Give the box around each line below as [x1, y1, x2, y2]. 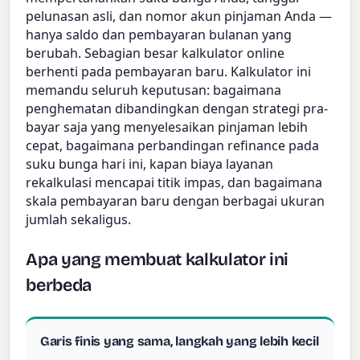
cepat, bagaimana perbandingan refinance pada [26, 137, 320, 155]
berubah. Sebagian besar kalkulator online [26, 44, 285, 63]
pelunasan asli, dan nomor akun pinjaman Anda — [26, 7, 333, 26]
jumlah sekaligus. [26, 211, 132, 229]
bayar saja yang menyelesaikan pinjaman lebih [26, 118, 309, 137]
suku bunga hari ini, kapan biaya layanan [26, 155, 274, 174]
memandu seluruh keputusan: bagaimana [26, 81, 282, 100]
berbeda [26, 274, 92, 296]
